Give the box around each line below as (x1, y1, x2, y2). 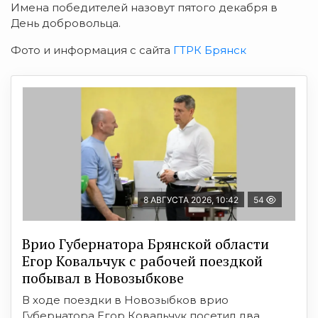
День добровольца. (11, 16, 121, 30)
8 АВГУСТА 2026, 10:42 (143, 194, 238, 205)
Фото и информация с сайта (11, 43, 170, 57)
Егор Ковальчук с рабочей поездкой (22, 251, 263, 270)
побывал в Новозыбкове (22, 268, 184, 287)
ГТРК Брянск (170, 43, 246, 57)
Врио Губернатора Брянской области (22, 234, 269, 253)
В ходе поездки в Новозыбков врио (22, 293, 229, 307)
